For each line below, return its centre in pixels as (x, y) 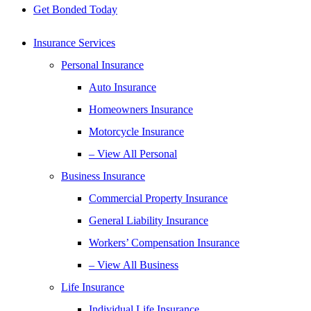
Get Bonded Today (75, 9)
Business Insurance (103, 176)
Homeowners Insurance (141, 109)
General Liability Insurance (149, 220)
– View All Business (134, 265)
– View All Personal (133, 154)
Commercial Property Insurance (158, 198)
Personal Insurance (102, 65)
